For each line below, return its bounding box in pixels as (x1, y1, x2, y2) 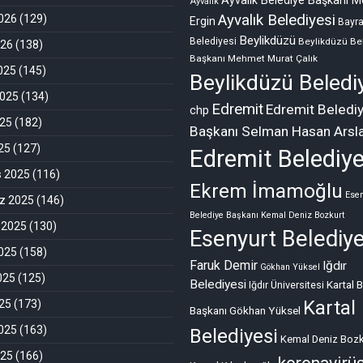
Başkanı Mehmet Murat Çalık (190, 52, 318, 64)
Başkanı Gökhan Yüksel (190, 303, 301, 317)
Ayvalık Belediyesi (218, 11, 335, 29)
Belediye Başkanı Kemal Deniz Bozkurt (190, 209, 344, 220)
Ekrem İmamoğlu (190, 179, 343, 203)
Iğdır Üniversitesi (249, 278, 324, 291)
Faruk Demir (190, 257, 258, 273)
